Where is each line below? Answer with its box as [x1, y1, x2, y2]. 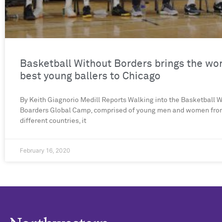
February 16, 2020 [20, 147, 70, 155]
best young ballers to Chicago [20, 71, 161, 82]
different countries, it [20, 117, 86, 125]
